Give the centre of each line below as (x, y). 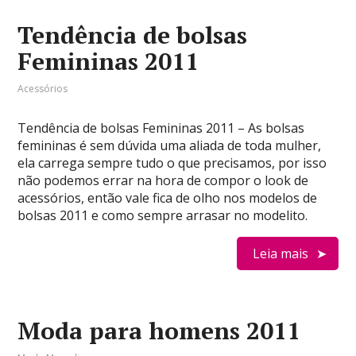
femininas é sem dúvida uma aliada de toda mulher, (170, 145)
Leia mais (280, 253)
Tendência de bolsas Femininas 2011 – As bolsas (161, 128)
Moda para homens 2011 (159, 331)
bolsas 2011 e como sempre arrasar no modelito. (163, 215)
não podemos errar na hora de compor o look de (163, 180)
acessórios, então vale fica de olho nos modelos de (168, 198)
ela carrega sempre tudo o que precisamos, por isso (172, 163)
